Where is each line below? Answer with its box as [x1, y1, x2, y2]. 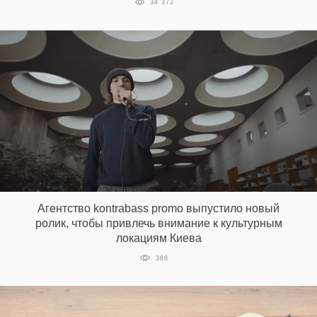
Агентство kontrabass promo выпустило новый [38, 202, 279, 214]
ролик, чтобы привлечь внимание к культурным [35, 217, 282, 229]
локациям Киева [115, 231, 202, 244]
